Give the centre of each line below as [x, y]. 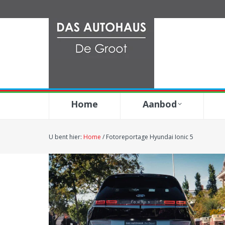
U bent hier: [66, 137]
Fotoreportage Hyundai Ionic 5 [150, 137]
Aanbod [159, 104]
